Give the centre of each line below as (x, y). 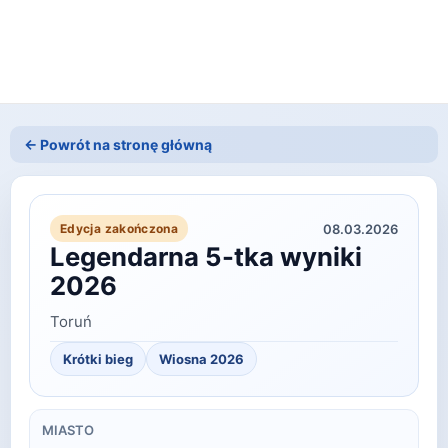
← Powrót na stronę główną (118, 145)
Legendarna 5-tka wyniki (206, 257)
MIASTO (68, 430)
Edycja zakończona (119, 229)
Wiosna (183, 359)
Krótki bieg (98, 359)
